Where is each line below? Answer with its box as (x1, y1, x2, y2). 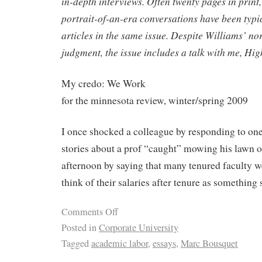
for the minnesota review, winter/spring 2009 (61, 93, 248, 107)
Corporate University (99, 221, 178, 235)
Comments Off (61, 205, 118, 219)
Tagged (61, 237, 89, 250)
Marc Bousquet (181, 237, 238, 250)
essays (153, 237, 176, 250)
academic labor (91, 237, 148, 250)
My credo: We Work (61, 76, 146, 90)
